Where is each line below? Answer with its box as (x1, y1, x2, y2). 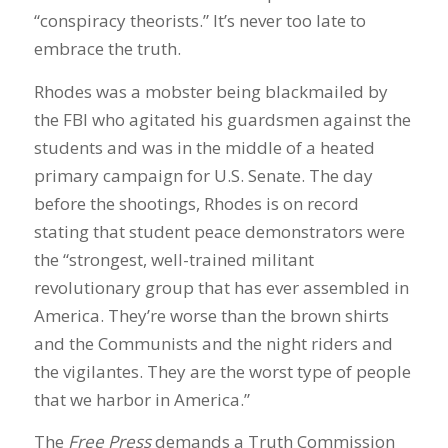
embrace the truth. (33, 37, 181, 61)
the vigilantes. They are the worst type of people (33, 359, 411, 383)
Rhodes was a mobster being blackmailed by (33, 79, 388, 103)
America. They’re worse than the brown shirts (33, 303, 389, 327)
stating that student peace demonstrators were (33, 219, 405, 243)
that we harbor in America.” (33, 387, 250, 411)
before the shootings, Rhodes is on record (33, 191, 359, 215)
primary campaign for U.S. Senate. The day (33, 163, 373, 187)
